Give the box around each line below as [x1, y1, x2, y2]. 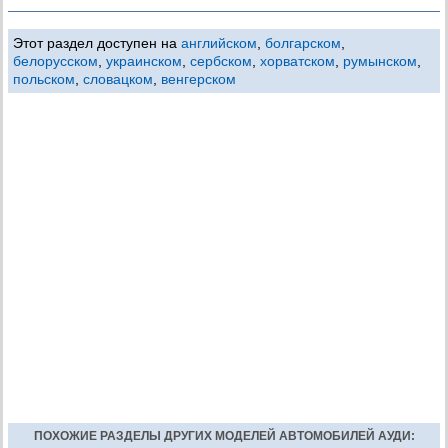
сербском [190, 53, 252, 69]
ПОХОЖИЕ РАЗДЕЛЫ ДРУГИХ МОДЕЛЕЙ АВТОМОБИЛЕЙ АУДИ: [33, 429, 415, 443]
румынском [343, 53, 417, 69]
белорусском [13, 53, 98, 69]
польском [13, 71, 75, 87]
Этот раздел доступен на [13, 35, 181, 51]
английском [181, 35, 257, 51]
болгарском [265, 35, 341, 51]
